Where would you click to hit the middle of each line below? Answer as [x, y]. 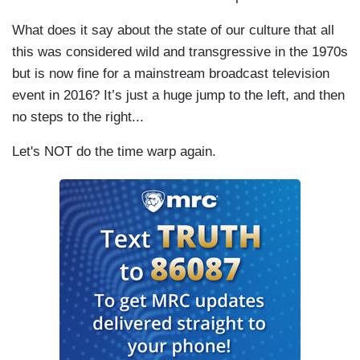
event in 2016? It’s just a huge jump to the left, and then [178, 95]
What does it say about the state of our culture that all [173, 30]
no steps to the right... [78, 117]
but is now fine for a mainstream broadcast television [171, 73]
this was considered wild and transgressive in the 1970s [180, 51]
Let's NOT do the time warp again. [114, 151]
